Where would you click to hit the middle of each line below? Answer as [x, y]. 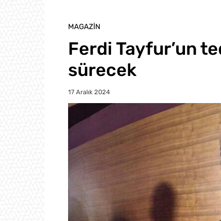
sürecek [102, 70]
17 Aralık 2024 [89, 92]
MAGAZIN [84, 27]
